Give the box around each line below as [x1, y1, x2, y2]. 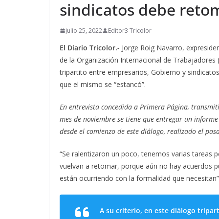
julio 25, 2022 [66, 26, 102, 35]
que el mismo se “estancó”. [60, 80, 146, 89]
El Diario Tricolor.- [60, 43, 122, 52]
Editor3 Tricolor [108, 26, 152, 35]
